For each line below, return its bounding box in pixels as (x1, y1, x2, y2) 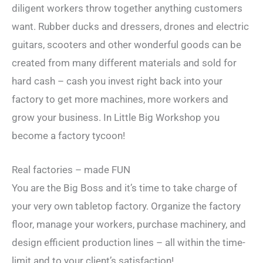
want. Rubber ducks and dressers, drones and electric (12, 21, 249, 33)
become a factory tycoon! (12, 130, 125, 142)
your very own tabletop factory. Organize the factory (12, 200, 241, 213)
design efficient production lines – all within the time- (12, 237, 245, 249)
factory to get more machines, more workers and (12, 93, 228, 106)
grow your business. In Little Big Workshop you (12, 112, 220, 124)
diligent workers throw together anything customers (12, 2, 242, 15)
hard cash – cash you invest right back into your (12, 75, 222, 87)
